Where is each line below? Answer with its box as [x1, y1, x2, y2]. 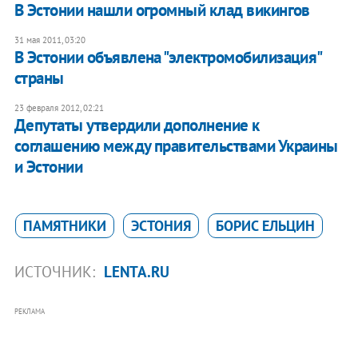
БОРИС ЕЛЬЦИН [215, 217, 315, 236]
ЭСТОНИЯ [130, 217, 191, 236]
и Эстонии [14, 156, 83, 178]
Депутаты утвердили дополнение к [14, 114, 260, 137]
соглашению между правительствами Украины [14, 135, 338, 157]
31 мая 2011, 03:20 [14, 34, 86, 46]
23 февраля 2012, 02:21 [14, 102, 104, 114]
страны [14, 67, 64, 89]
